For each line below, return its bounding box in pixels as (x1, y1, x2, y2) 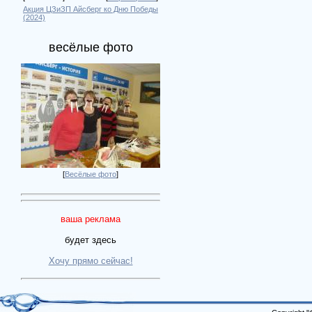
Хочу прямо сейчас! (48, 255, 133, 266)
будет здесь (65, 234, 116, 245)
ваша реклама (61, 213, 120, 224)
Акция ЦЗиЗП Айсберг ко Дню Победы (23, 5, 158, 13)
